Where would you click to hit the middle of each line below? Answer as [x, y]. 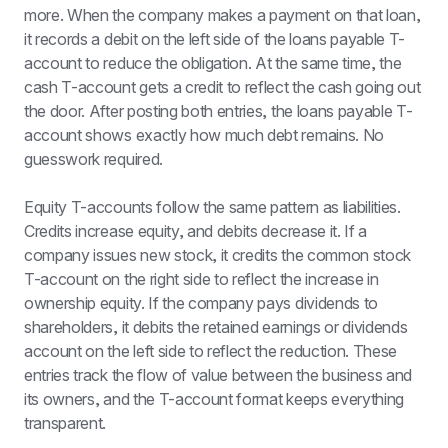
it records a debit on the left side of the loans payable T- [215, 39]
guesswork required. [93, 159]
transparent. [65, 423]
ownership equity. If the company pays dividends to [201, 303]
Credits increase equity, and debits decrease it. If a [196, 231]
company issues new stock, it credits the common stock [218, 255]
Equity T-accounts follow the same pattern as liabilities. [212, 207]
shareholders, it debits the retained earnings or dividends [216, 327]
